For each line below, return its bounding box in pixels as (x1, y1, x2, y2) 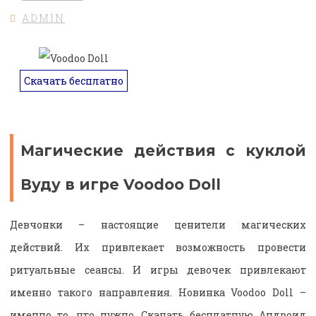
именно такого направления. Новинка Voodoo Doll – (10, 286, 306, 300)
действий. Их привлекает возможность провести (10, 241, 306, 255)
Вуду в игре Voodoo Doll (20, 175, 221, 193)
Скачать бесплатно (23, 74, 123, 88)
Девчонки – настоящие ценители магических (10, 218, 306, 232)
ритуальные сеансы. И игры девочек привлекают (10, 263, 306, 277)
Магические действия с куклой (20, 141, 306, 159)
